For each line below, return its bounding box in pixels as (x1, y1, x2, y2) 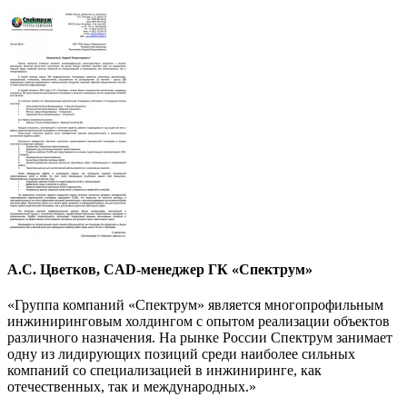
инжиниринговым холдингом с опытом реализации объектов (7, 313, 390, 330)
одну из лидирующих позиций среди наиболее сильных (7, 346, 355, 362)
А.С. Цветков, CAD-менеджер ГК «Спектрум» (7, 262, 313, 278)
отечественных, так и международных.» (7, 379, 256, 395)
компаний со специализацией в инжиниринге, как (7, 362, 322, 379)
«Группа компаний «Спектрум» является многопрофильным (7, 297, 383, 313)
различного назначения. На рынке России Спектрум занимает (7, 330, 392, 346)
